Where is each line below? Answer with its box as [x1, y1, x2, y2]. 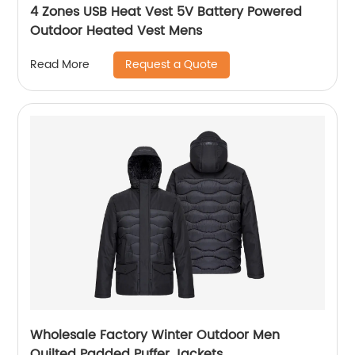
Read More [30, 55, 90, 74]
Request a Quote [125, 55, 219, 74]
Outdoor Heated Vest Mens [30, 20, 203, 41]
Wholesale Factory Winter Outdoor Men [30, 324, 281, 345]
